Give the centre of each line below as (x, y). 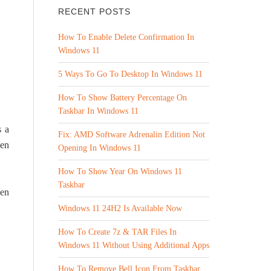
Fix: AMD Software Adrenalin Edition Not (132, 135)
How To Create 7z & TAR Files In (117, 232)
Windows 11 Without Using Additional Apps (134, 245)
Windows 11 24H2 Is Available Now (120, 208)
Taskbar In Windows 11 (98, 111)
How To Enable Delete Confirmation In (126, 37)
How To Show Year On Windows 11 (120, 171)
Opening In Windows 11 (100, 148)
